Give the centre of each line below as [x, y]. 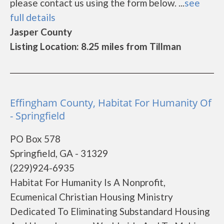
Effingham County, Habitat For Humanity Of [111, 103]
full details [33, 17]
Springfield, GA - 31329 [59, 153]
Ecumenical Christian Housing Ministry [91, 197]
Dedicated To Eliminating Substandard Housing [110, 211]
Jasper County [41, 32]
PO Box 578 [35, 139]
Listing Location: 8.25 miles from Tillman [95, 46]
